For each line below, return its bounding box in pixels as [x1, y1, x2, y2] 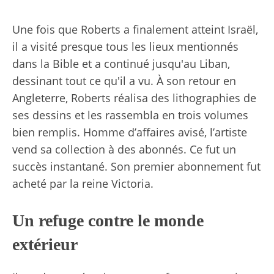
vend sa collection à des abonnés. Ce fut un [12, 141, 236, 157]
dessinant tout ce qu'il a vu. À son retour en [12, 73, 236, 88]
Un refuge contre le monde [12, 210, 204, 230]
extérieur [12, 234, 78, 254]
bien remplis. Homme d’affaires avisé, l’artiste [12, 124, 247, 139]
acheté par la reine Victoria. [12, 176, 154, 191]
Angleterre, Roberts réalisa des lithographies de [12, 90, 256, 105]
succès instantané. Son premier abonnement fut [12, 158, 261, 174]
